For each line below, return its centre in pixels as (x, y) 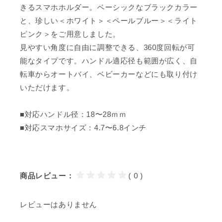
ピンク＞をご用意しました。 (70, 34)
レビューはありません (58, 205)
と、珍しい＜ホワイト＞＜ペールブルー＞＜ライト (109, 21)
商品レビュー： (47, 176)
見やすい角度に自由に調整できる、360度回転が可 (108, 48)
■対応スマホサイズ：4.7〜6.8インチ (83, 128)
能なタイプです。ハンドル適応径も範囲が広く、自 (109, 61)
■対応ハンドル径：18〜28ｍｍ (73, 114)
